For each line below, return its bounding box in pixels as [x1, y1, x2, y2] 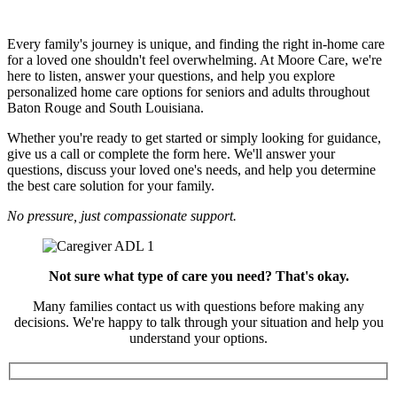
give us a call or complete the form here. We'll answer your [7, 145, 335, 161]
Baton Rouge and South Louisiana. [7, 99, 204, 115]
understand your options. [129, 330, 268, 346]
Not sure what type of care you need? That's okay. [48, 268, 349, 284]
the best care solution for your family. [7, 177, 214, 193]
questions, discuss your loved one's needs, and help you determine [7, 161, 376, 177]
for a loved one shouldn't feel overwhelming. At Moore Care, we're [7, 51, 382, 67]
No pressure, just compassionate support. [7, 207, 237, 223]
